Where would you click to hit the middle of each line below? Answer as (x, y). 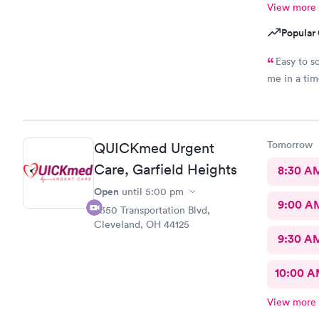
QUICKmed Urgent (154, 148)
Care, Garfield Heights (166, 169)
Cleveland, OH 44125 (142, 224)
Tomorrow (289, 145)
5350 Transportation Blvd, (152, 210)
